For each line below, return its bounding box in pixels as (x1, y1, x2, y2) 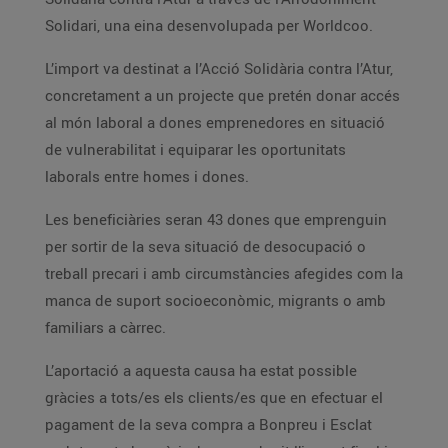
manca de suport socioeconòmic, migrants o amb (45, 290, 386, 310)
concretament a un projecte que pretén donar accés (45, 85, 400, 105)
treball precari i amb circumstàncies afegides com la (45, 263, 403, 283)
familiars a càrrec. (45, 317, 166, 337)
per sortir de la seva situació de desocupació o (45, 236, 366, 256)
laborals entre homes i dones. (45, 166, 249, 186)
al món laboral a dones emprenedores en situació (45, 112, 385, 132)
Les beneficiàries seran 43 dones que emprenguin (45, 209, 387, 229)
